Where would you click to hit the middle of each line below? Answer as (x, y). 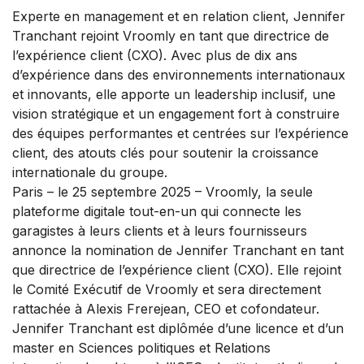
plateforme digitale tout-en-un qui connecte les (157, 212)
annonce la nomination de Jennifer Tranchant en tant (178, 251)
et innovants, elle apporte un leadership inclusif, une (174, 95)
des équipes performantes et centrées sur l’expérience (180, 134)
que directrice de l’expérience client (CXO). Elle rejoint (177, 270)
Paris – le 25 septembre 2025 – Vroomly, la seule (162, 192)
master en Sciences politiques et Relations (141, 348)
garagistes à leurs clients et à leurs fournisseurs (160, 231)
